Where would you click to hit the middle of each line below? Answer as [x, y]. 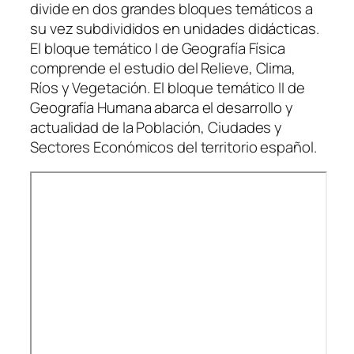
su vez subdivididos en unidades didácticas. [175, 28]
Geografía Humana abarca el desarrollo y [162, 107]
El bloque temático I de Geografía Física [158, 48]
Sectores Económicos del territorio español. [173, 147]
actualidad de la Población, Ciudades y [156, 127]
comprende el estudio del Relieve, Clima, [163, 68]
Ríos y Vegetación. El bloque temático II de [168, 87]
